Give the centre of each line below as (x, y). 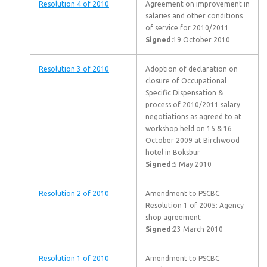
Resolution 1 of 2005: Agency (195, 205)
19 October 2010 (201, 40)
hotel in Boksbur (173, 152)
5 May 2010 (192, 164)
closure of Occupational (186, 81)
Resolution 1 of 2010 (74, 258)
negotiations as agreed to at (193, 117)
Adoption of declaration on (192, 69)
